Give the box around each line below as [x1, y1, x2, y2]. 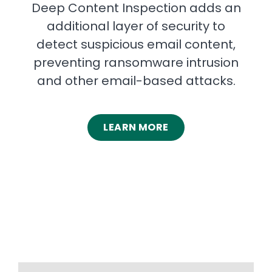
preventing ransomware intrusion [33, 53, 239, 71]
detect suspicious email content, [36, 35, 236, 53]
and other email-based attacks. [36, 72, 236, 89]
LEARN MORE [103, 120, 169, 134]
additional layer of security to [47, 17, 225, 35]
